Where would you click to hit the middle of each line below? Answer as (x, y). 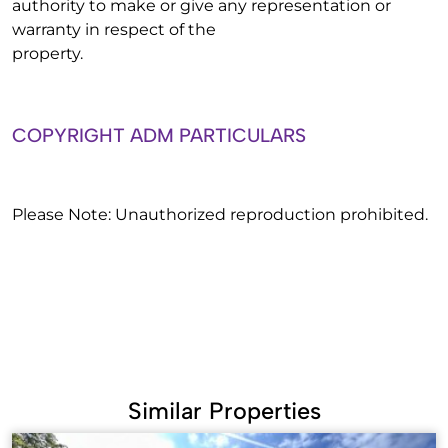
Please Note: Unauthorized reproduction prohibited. (220, 214)
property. (47, 53)
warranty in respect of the (114, 29)
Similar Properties (224, 411)
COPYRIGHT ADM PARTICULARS (159, 135)
